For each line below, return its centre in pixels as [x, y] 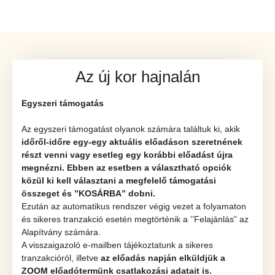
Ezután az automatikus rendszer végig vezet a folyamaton [134, 206]
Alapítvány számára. [61, 232]
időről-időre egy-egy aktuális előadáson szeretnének [132, 142]
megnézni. [43, 168]
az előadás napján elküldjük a [163, 258]
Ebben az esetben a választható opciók [149, 168]
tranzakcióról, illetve [61, 258]
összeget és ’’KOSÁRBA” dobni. [88, 193]
